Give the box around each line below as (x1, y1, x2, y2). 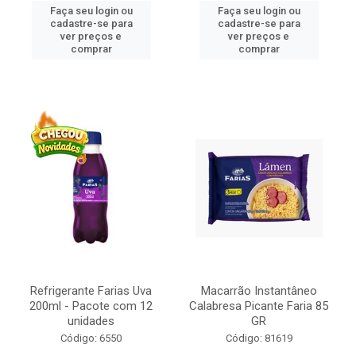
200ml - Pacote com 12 (29, 299, 153, 313)
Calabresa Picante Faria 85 (189, 299, 328, 313)
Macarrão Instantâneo (200, 284, 317, 298)
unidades (68, 314, 114, 328)
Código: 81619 (225, 332, 292, 344)
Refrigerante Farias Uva (30, 284, 152, 298)
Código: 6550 (60, 332, 122, 344)
